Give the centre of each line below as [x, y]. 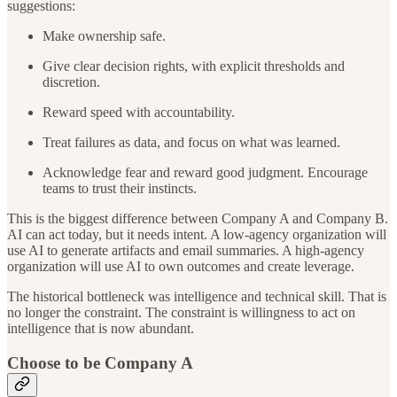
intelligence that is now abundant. [101, 328]
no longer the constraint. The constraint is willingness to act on [181, 312]
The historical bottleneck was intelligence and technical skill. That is [197, 296]
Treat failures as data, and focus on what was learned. [191, 142]
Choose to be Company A [100, 362]
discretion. [71, 82]
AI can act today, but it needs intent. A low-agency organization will [197, 234]
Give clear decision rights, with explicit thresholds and [194, 66]
